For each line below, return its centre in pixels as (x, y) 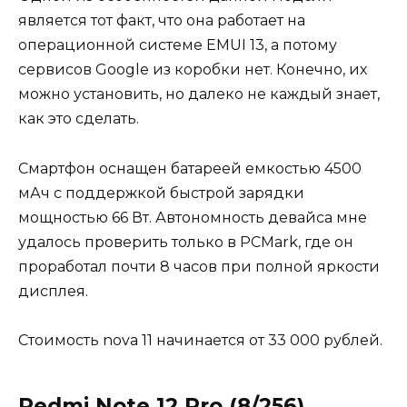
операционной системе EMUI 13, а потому (178, 45)
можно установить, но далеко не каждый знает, (199, 94)
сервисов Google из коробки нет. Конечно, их (193, 70)
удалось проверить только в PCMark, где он (186, 242)
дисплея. (55, 291)
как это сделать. (80, 119)
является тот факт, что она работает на (162, 21)
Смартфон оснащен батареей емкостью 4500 (190, 168)
